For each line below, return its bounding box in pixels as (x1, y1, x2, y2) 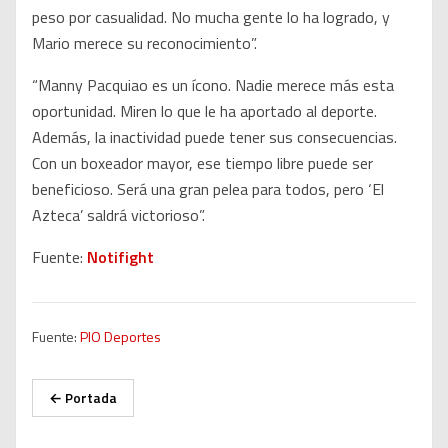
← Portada (49, 387, 117, 409)
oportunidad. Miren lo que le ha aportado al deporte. (32, 99, 377, 124)
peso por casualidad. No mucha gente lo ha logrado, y (32, 5, 390, 30)
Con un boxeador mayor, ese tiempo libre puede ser (32, 151, 373, 176)
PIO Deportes (80, 326, 161, 348)
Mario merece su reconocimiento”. (32, 31, 257, 56)
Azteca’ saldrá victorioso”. (32, 203, 205, 228)
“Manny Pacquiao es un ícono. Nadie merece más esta (32, 73, 394, 98)
